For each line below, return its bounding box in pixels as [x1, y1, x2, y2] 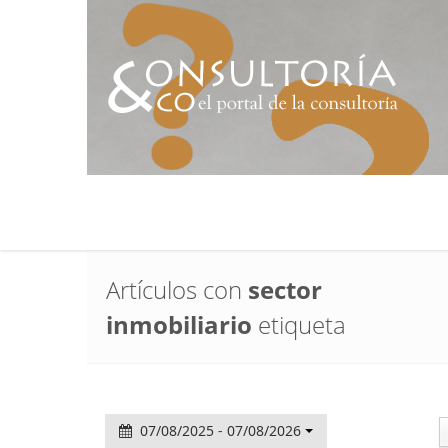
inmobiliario [106, 308, 252, 341]
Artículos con [106, 273, 248, 306]
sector [248, 273, 322, 306]
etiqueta [252, 308, 346, 341]
